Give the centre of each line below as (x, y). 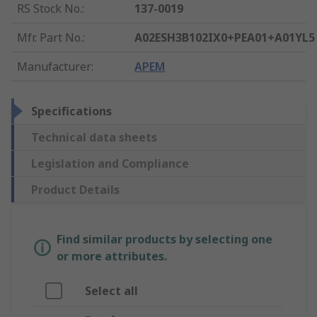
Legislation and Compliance (110, 164)
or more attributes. (112, 257)
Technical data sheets (94, 138)
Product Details (75, 190)
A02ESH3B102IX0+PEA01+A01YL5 (225, 38)
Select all (111, 291)
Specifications (71, 111)
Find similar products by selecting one (165, 240)
